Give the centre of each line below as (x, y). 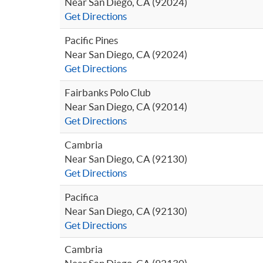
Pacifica (82, 197)
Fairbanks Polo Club (108, 92)
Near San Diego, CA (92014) (126, 107)
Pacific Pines (91, 40)
